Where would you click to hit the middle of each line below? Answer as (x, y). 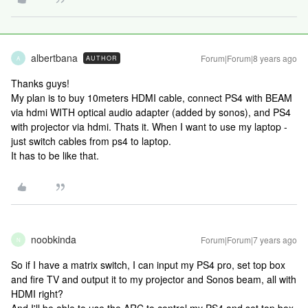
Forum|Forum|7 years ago (249, 240)
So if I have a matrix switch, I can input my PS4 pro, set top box (148, 265)
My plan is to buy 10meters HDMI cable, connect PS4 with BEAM (152, 98)
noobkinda (54, 239)
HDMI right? (37, 294)
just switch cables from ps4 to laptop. (91, 141)
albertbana (54, 58)
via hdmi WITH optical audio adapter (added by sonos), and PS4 (151, 112)
